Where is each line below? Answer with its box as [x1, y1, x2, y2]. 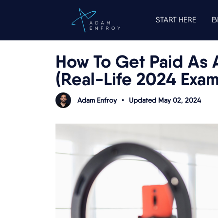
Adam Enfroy [77, 95, 117, 105]
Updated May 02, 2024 [129, 95, 201, 105]
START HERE [156, 15, 196, 25]
